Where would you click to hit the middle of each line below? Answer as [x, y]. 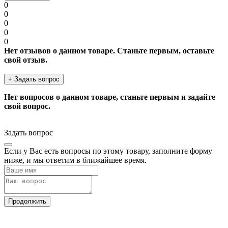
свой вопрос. [27, 106]
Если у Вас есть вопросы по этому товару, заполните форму [108, 151]
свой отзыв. [26, 60]
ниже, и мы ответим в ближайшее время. [75, 160]
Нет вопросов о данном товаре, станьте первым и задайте [110, 97]
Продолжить [27, 201]
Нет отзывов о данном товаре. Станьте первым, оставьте [109, 50]
